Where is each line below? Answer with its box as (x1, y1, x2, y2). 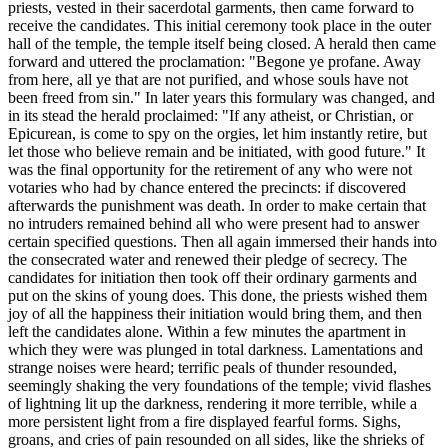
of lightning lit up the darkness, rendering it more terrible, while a (8, 395, 417, 413)
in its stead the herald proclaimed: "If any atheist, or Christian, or (8, 107, 413, 125)
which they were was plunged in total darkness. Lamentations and (8, 341, 423, 359)
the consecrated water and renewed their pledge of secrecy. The (8, 251, 407, 269)
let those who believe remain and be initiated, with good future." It (8, 143, 425, 161)
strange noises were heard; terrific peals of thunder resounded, (8, 359, 397, 377)
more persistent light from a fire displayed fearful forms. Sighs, (8, 413, 401, 431)
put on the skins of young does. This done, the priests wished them (8, 287, 427, 305)
